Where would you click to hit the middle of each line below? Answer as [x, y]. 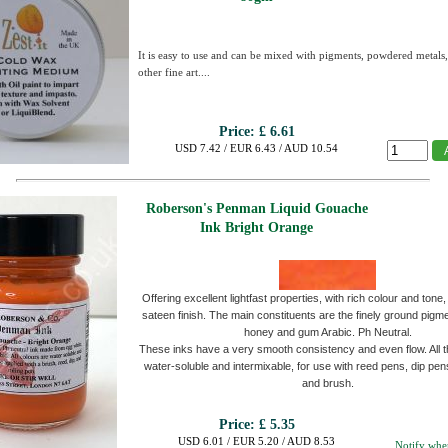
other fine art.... [174, 72]
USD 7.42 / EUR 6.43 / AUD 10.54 [256, 148]
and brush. [327, 383]
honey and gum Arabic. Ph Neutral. [327, 332]
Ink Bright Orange [256, 227]
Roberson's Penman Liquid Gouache [256, 208]
